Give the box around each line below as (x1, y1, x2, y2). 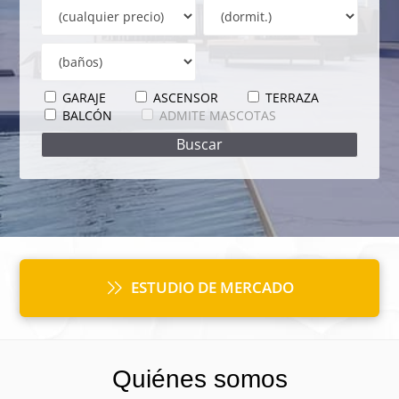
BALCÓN (59, 107, 113, 125)
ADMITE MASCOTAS (159, 107, 277, 125)
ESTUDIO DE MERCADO (130, 277, 294, 298)
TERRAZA (262, 89, 320, 107)
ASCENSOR (150, 89, 219, 107)
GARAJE (59, 89, 107, 107)
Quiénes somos (111, 364, 288, 393)
